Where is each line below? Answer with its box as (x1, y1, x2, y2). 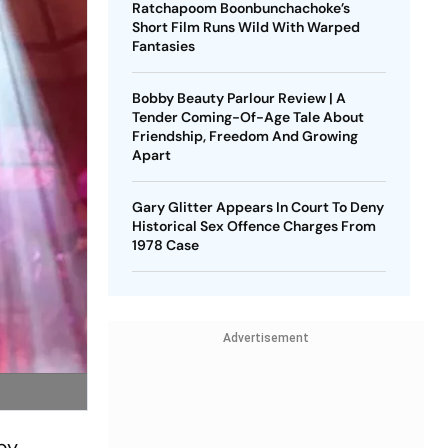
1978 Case (131, 236, 199, 254)
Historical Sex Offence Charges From (131, 217, 376, 235)
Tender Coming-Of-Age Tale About (131, 108, 364, 126)
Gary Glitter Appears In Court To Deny (131, 198, 384, 216)
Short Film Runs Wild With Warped (131, 18, 360, 36)
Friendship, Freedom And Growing (131, 127, 358, 145)
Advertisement (222, 331, 309, 345)
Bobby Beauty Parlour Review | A (131, 89, 346, 107)
